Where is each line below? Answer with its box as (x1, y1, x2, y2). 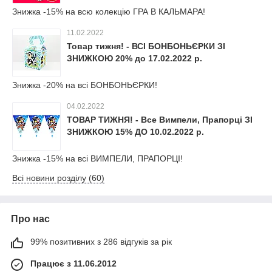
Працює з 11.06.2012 (30, 259, 117, 268)
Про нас (11, 214, 50, 224)
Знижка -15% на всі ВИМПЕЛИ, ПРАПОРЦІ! (12, 154, 183, 163)
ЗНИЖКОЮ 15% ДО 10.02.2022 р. (67, 127, 204, 137)
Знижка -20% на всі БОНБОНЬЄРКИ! (12, 80, 157, 90)
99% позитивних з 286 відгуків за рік (30, 237, 172, 246)
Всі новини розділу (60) (12, 173, 104, 183)
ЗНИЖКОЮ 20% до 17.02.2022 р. (67, 53, 202, 63)
